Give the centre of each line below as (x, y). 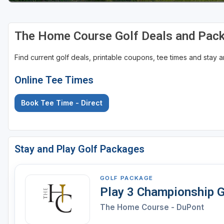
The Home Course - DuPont (152, 207)
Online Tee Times (54, 80)
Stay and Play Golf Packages (79, 149)
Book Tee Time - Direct (62, 103)
